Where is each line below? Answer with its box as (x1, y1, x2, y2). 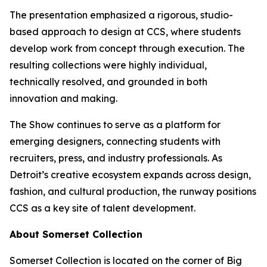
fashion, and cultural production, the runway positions (10, 185, 256, 197)
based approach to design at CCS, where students (10, 26, 241, 38)
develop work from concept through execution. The (10, 42, 245, 54)
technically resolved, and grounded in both (10, 76, 207, 88)
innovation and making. (10, 92, 117, 104)
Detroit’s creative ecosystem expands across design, (10, 169, 251, 181)
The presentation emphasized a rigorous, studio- (10, 9, 233, 21)
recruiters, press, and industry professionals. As (10, 152, 222, 164)
